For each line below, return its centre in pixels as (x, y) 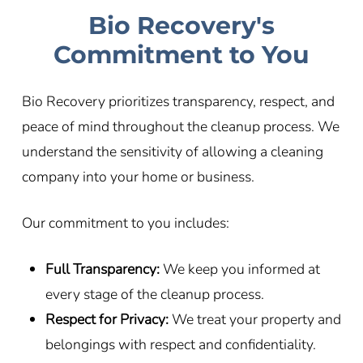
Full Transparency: (104, 269)
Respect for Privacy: (107, 320)
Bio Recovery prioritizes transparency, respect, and (178, 101)
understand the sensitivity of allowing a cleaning (172, 151)
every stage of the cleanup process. (155, 295)
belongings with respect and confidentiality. (181, 345)
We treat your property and (255, 320)
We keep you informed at (241, 269)
